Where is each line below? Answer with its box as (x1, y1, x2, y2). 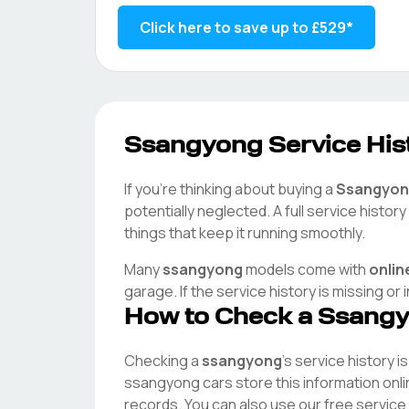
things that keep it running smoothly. (124, 223, 365, 243)
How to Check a (124, 308, 318, 330)
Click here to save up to (140, 17, 311, 37)
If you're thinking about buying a (124, 179, 333, 199)
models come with (243, 259, 369, 279)
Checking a (124, 351, 202, 371)
